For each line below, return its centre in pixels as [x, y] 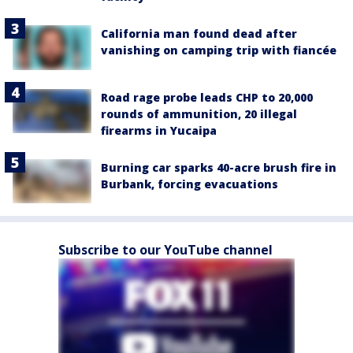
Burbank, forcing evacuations [190, 184]
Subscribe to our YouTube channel [165, 249]
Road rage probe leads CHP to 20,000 [207, 97]
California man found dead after [199, 34]
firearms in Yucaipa [159, 130]
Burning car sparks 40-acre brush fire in [219, 167]
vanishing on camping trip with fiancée [219, 50]
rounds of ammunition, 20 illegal [199, 113]
